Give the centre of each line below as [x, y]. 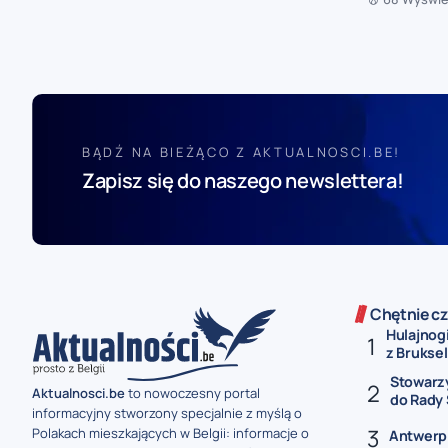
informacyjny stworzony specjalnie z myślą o [167, 412]
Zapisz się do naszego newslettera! [243, 180]
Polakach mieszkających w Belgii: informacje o [170, 432]
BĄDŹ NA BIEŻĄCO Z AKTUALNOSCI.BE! [242, 151]
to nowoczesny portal [192, 392]
